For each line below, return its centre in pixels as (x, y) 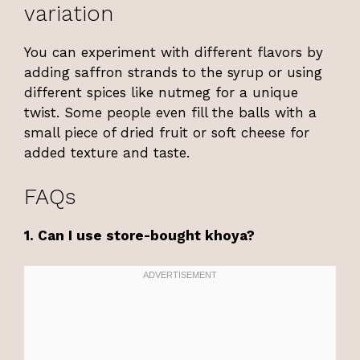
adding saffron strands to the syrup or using (173, 73)
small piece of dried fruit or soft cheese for (167, 133)
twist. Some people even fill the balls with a (170, 113)
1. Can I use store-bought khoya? (139, 235)
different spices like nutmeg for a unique (161, 93)
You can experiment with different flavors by (174, 53)
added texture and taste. (107, 153)
